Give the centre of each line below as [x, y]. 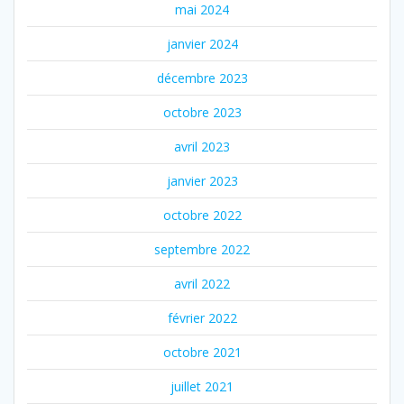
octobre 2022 [202, 216]
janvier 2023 [202, 181]
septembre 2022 [202, 250]
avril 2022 [202, 284]
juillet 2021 [202, 387]
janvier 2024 [202, 44]
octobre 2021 [202, 353]
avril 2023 [202, 147]
